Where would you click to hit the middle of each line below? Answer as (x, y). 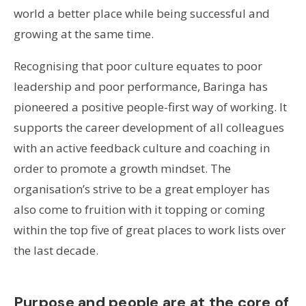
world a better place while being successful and (141, 14)
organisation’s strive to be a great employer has (141, 189)
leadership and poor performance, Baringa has (140, 87)
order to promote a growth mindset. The (122, 169)
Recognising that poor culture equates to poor (138, 66)
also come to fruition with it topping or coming (139, 210)
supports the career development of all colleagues (149, 128)
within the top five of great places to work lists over (149, 230)
